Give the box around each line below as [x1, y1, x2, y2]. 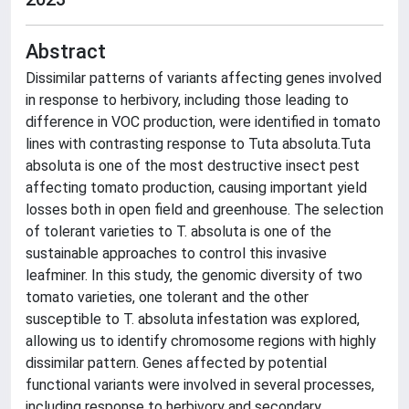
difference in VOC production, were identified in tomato [26, 113, 381, 131]
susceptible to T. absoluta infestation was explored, [26, 310, 360, 328]
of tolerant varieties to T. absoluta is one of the [26, 223, 331, 240]
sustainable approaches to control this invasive [26, 245, 327, 262]
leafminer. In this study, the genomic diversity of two [26, 267, 362, 284]
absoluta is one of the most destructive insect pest [26, 157, 360, 174]
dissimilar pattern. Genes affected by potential [26, 354, 327, 372]
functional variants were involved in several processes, [26, 376, 374, 393]
